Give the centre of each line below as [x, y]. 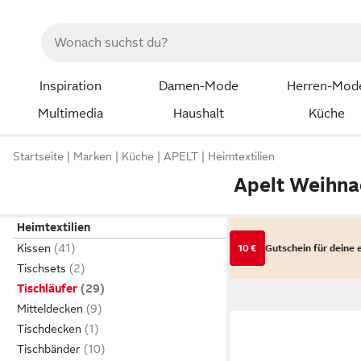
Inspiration [70, 86]
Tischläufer [47, 288]
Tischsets [41, 268]
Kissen [34, 248]
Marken [93, 157]
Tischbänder [49, 349]
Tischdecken [49, 329]
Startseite [38, 157]
